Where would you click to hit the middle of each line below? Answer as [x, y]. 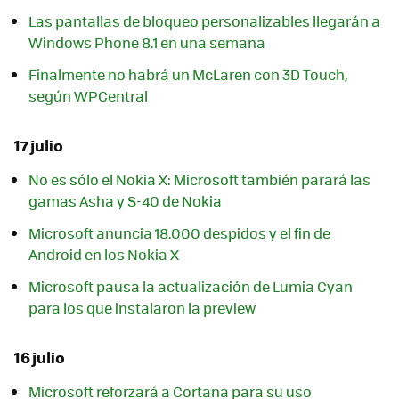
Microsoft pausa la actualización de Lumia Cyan [191, 287]
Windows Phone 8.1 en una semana [147, 42]
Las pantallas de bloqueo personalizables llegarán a [204, 20]
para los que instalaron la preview [142, 308]
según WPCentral [88, 95]
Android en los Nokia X [104, 255]
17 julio [39, 145]
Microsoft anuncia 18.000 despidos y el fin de [179, 233]
